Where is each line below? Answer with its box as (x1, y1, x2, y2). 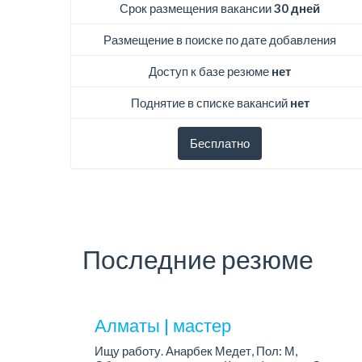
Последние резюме (82, 243, 314, 276)
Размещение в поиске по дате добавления (103, 32, 336, 48)
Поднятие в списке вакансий (130, 95, 290, 111)
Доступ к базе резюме (149, 64, 271, 79)
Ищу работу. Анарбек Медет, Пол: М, (95, 343, 297, 359)
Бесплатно (190, 136, 250, 151)
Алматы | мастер (95, 314, 231, 336)
